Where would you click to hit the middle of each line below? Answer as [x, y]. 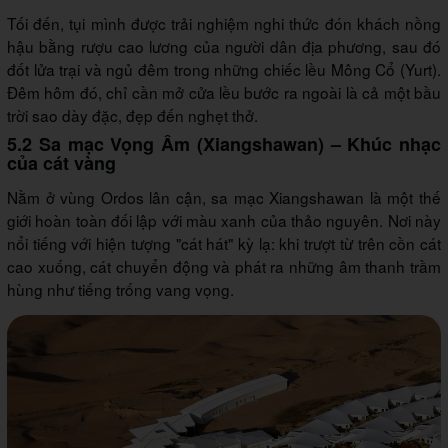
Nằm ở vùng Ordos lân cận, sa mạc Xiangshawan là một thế [224, 196]
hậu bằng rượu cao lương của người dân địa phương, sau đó [224, 45]
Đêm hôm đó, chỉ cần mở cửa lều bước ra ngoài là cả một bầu [224, 91]
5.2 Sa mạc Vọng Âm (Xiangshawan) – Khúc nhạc [224, 143]
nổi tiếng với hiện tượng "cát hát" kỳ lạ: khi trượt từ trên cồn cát [224, 242]
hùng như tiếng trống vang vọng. [120, 288]
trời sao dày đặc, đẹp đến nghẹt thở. [132, 114]
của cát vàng [61, 162]
